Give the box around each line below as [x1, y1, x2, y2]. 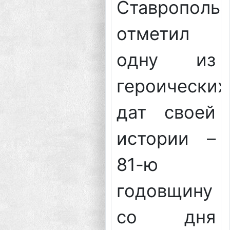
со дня [116, 206, 216, 228]
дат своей [116, 102, 216, 123]
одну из [116, 49, 216, 71]
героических [116, 75, 227, 97]
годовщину [116, 180, 213, 202]
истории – [116, 128, 216, 149]
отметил [116, 23, 189, 45]
